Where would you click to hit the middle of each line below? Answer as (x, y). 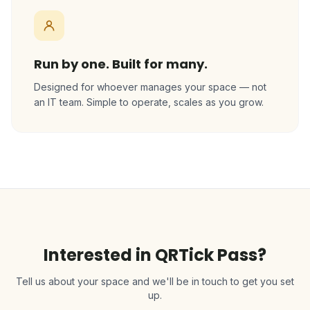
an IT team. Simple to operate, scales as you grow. (149, 102)
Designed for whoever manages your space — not (150, 87)
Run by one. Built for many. (121, 64)
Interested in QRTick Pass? (155, 255)
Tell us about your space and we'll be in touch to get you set (155, 281)
